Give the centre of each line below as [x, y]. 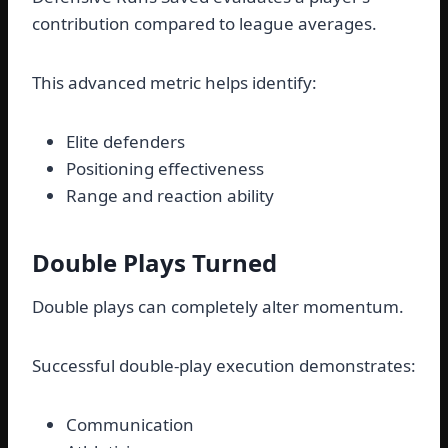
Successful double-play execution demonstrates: [224, 366]
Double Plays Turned [154, 263]
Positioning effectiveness [165, 169]
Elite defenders [125, 142]
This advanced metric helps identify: [174, 83]
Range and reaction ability [170, 196]
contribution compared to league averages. [204, 24]
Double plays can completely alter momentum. [218, 307]
